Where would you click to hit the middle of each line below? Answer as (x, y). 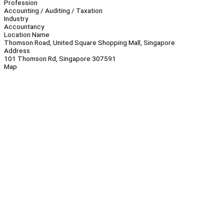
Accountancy (24, 27)
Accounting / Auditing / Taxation (53, 11)
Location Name (27, 35)
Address (17, 51)
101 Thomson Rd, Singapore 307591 (60, 59)
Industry (16, 19)
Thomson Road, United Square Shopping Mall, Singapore (89, 43)
